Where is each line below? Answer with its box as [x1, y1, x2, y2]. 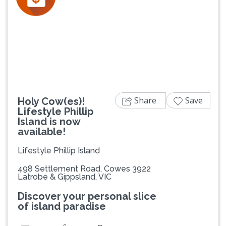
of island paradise [18, 200, 106, 213]
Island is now [18, 116, 80, 128]
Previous [22, 26, 56, 38]
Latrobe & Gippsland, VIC [18, 172, 111, 182]
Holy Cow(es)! [18, 95, 85, 108]
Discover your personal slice [18, 190, 156, 203]
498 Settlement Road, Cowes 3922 [18, 164, 151, 174]
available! [18, 126, 66, 138]
